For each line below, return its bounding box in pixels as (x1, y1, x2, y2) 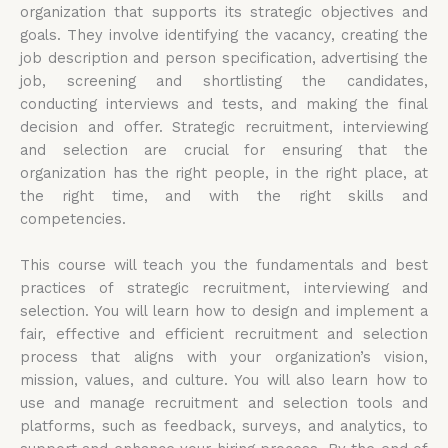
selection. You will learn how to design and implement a (20, 301, 428, 320)
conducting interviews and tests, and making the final (20, 94, 428, 113)
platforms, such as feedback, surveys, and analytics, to (20, 416, 428, 435)
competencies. (20, 209, 126, 228)
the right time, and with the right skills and (20, 186, 428, 205)
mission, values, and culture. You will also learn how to (20, 370, 428, 389)
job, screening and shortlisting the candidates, (20, 71, 428, 90)
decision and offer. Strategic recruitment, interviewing (20, 117, 428, 136)
